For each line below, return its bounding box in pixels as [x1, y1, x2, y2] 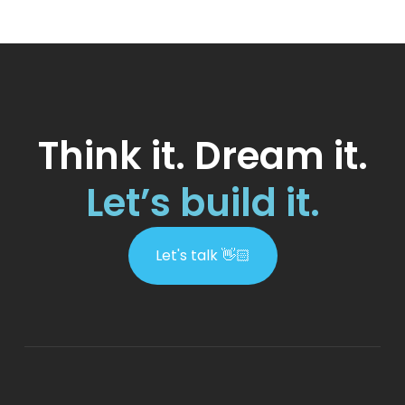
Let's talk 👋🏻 [155, 244, 250, 266]
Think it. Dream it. [37, 128, 368, 183]
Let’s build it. [85, 175, 320, 230]
